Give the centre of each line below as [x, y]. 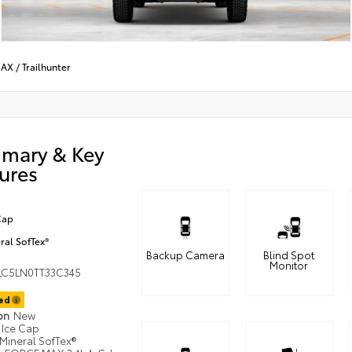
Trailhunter [46, 66]
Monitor [289, 265]
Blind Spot [289, 255]
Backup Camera [185, 255]
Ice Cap [21, 328]
